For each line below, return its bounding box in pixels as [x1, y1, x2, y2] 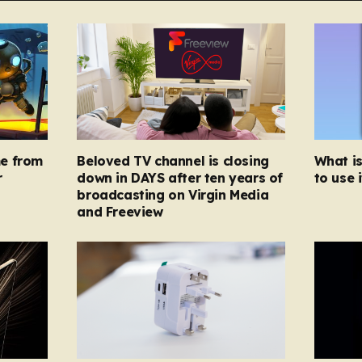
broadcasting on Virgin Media [77, 187, 269, 204]
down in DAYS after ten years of [77, 170, 283, 187]
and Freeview [77, 204, 163, 221]
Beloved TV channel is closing [77, 153, 269, 170]
